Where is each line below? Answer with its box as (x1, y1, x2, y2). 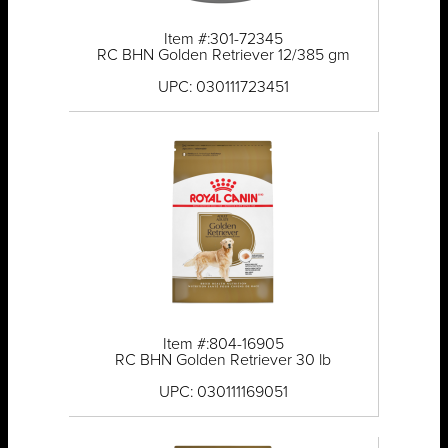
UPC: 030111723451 (157, 79, 289, 96)
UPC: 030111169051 (158, 384, 288, 401)
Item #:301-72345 (163, 31, 283, 48)
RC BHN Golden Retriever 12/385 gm (96, 47, 350, 64)
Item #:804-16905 (162, 336, 284, 353)
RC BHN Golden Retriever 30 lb (115, 352, 332, 369)
